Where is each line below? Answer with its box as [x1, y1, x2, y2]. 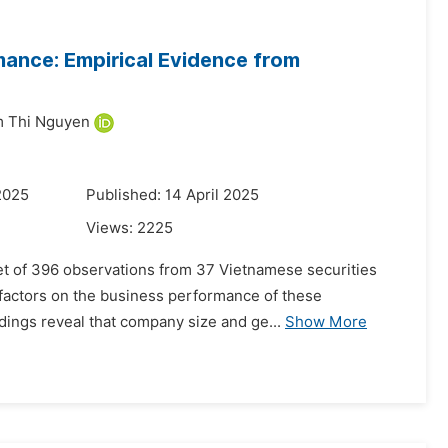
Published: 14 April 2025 [86, 186, 259, 204]
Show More [285, 313, 367, 331]
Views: [86, 219, 137, 237]
